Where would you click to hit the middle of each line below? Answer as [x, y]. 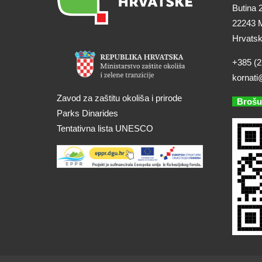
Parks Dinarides [87, 113]
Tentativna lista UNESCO [105, 128]
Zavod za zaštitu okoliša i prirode [119, 98]
